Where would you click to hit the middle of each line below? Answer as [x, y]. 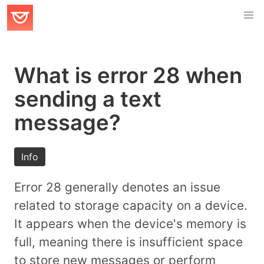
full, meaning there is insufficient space [128, 242]
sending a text [88, 99]
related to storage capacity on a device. [131, 205]
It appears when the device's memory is [130, 223]
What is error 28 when [128, 75]
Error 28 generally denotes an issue [117, 187]
